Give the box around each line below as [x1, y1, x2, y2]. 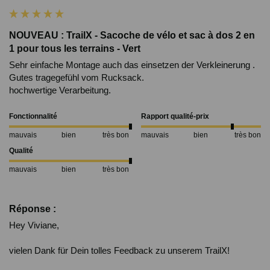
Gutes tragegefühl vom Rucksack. [9, 72, 146, 83]
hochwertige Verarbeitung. [9, 84, 113, 95]
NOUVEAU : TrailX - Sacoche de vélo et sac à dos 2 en [9, 30, 255, 40]
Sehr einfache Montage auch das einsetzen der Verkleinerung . [9, 59, 255, 70]
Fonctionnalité [9, 111, 57, 121]
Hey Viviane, [9, 220, 59, 231]
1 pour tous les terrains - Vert [9, 43, 140, 54]
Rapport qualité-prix [141, 111, 209, 121]
